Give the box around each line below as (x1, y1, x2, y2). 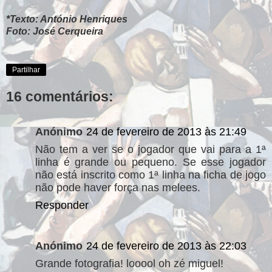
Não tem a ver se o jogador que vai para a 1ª (35, 143, 266, 155)
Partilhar (12, 65, 40, 74)
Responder (35, 199, 89, 211)
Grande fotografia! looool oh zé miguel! (35, 257, 223, 270)
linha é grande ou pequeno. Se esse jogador (35, 155, 266, 168)
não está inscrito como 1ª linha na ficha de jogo (35, 168, 266, 181)
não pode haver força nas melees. (35, 181, 200, 194)
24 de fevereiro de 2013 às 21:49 (86, 125, 246, 138)
